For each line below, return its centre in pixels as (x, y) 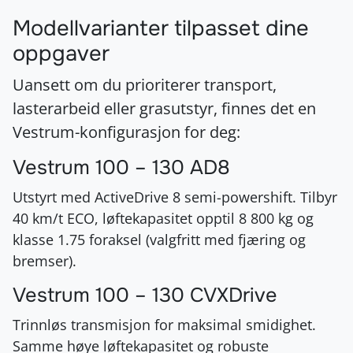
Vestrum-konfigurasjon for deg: (126, 132)
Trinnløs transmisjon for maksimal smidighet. (164, 324)
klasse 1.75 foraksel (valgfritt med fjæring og (159, 239)
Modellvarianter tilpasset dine (161, 28)
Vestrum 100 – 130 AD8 (121, 167)
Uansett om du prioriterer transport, (145, 84)
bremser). (45, 260)
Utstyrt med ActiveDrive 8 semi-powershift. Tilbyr (175, 197)
